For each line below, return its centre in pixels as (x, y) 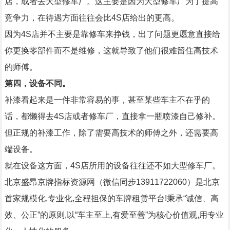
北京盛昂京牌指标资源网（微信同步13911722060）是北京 (112, 182)
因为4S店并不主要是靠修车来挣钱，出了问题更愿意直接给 (112, 34)
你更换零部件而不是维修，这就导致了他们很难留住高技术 (111, 51)
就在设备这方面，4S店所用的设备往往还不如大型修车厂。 (112, 166)
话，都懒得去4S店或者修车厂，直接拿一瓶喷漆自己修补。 (112, 116)
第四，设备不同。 (37, 83)
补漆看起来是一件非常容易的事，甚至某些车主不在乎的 (107, 100)
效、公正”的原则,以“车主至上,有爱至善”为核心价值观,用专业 (114, 215)
